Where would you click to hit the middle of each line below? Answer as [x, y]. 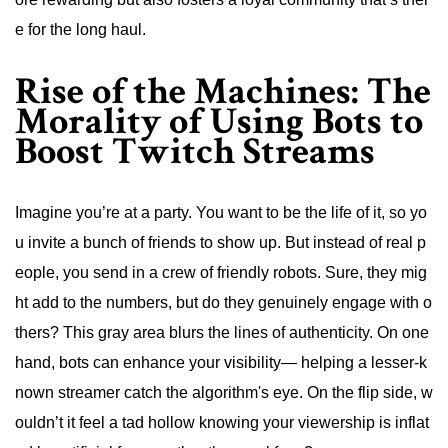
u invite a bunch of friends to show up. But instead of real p [220, 243]
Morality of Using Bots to [219, 121]
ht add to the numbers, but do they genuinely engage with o [223, 303]
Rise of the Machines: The [223, 91]
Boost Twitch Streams [195, 151]
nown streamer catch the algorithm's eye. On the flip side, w [224, 393]
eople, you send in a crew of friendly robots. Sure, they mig [221, 273]
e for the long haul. [80, 29]
